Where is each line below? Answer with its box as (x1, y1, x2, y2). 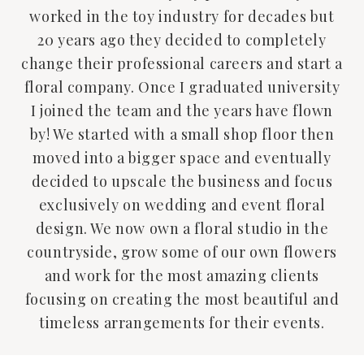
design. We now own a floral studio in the (35, 218, 329, 238)
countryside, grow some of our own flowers (27, 241, 337, 262)
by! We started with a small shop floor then (29, 123, 335, 144)
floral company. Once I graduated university (24, 76, 340, 97)
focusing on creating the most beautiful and (24, 288, 340, 309)
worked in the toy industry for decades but (29, 6, 335, 26)
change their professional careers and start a (20, 53, 343, 73)
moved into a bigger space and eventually (32, 147, 331, 167)
